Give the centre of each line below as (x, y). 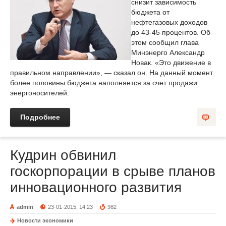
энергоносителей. (40, 93)
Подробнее (40, 117)
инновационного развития (96, 187)
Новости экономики (45, 220)
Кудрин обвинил (63, 155)
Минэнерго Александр (168, 52)
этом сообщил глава (165, 42)
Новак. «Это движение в (171, 63)
